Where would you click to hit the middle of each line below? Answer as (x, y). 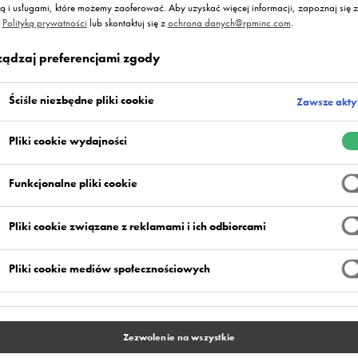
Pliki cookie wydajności (68, 141)
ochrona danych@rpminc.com (229, 23)
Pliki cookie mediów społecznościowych (109, 269)
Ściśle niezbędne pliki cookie (81, 100)
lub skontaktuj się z (127, 23)
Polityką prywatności (44, 23)
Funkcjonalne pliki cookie (73, 183)
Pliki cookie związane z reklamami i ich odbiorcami (137, 226)
